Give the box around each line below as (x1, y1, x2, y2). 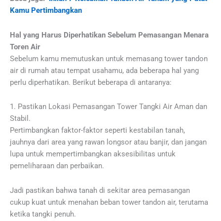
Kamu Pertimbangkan (10, 6, 82, 15)
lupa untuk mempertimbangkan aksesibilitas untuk (10, 149, 176, 159)
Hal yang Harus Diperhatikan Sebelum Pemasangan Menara (10, 30, 209, 39)
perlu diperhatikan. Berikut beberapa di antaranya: (10, 77, 172, 87)
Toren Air (10, 42, 40, 51)
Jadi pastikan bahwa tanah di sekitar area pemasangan (10, 185, 190, 195)
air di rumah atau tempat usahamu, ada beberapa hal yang (10, 66, 199, 75)
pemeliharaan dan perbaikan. (10, 161, 104, 171)
